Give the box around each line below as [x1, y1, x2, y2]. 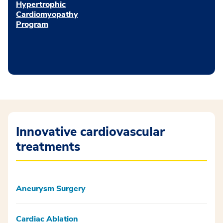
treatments [16, 138, 80, 155]
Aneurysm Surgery [16, 183, 86, 194]
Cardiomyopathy [16, 8, 78, 20]
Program [16, 18, 48, 30]
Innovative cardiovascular [16, 123, 165, 140]
